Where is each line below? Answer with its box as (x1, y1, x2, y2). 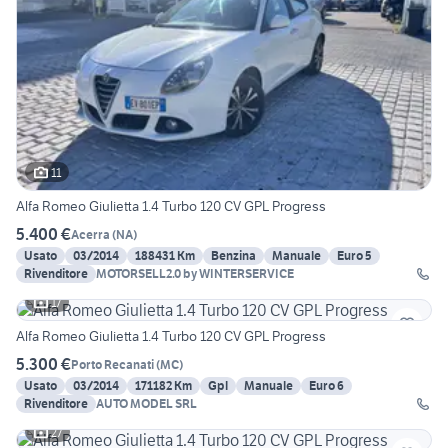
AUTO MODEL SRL (96, 396, 197, 412)
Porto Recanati (71, 356, 154, 372)
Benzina (211, 248, 256, 264)
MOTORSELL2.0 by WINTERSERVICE (96, 266, 294, 282)
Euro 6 (309, 378, 344, 394)
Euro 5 (337, 248, 372, 264)
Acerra (71, 226, 110, 242)
